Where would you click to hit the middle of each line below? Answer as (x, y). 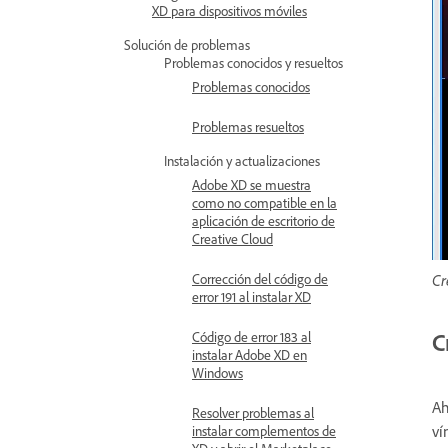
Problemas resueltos (248, 126)
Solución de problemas (187, 44)
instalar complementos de (264, 430)
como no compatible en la (264, 202)
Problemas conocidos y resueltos (253, 62)
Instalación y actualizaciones (242, 160)
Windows (217, 372)
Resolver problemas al (253, 412)
